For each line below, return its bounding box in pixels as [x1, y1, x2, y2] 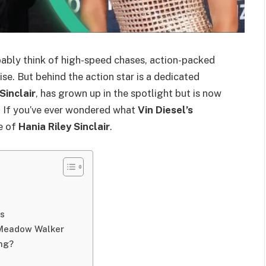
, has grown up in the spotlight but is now [36, 87, 221, 99]
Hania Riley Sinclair [18, 121, 110, 132]
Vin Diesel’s [138, 104, 193, 116]
